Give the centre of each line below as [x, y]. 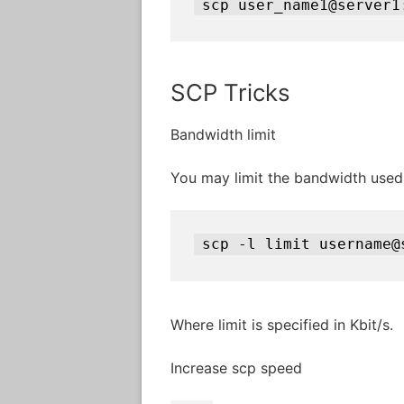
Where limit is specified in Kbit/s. [282, 325]
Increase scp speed [236, 367]
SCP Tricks [230, 93]
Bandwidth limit [223, 135]
